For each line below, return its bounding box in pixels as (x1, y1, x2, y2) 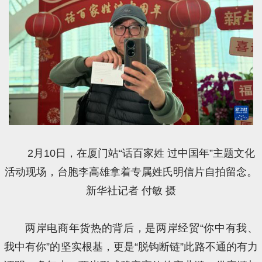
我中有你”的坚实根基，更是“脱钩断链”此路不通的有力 (4, 240, 258, 253)
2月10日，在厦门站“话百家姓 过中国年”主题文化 (27, 147, 256, 159)
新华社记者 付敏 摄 (86, 184, 176, 196)
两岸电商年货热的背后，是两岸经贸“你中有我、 (25, 222, 258, 234)
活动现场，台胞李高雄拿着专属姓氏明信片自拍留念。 (5, 166, 257, 178)
